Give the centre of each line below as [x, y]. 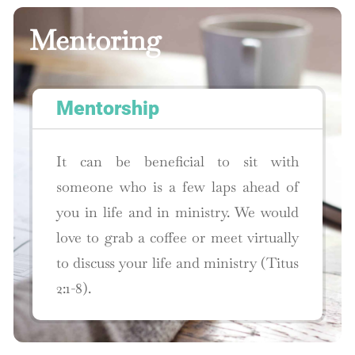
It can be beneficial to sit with [177, 162]
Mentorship [108, 109]
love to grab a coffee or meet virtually [177, 238]
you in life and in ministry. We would [177, 212]
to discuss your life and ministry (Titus [177, 263]
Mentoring [95, 40]
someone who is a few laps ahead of [177, 187]
